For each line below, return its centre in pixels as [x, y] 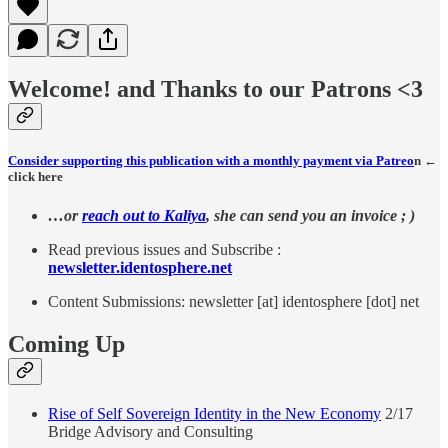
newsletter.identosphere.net [140, 267]
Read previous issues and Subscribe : [164, 249]
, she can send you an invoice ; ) [310, 215]
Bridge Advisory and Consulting [150, 431]
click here [35, 176]
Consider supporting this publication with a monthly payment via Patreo [211, 160]
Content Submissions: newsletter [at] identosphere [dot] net [233, 301]
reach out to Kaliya [144, 215]
